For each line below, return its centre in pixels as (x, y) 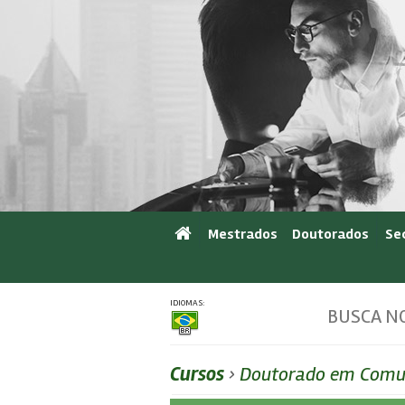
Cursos (197, 374)
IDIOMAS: (187, 303)
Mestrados (243, 234)
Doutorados (330, 234)
